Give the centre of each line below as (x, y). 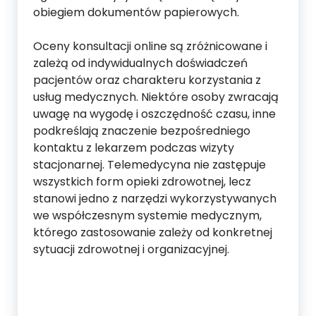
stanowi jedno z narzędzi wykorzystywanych (155, 199)
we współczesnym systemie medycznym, (147, 215)
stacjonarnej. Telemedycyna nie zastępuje (150, 165)
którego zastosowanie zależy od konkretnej (153, 232)
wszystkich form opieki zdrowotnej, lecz (142, 182)
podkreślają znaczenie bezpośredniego (142, 131)
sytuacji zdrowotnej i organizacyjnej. (131, 249)
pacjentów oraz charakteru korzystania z (147, 80)
